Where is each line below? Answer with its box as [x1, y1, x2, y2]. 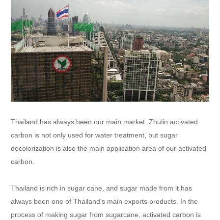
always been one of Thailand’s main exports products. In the [11, 197, 198, 205]
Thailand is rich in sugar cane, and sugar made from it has [11, 184, 192, 192]
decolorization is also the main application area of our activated [11, 144, 207, 152]
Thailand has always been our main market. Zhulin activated [11, 117, 198, 126]
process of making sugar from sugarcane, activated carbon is [11, 210, 201, 219]
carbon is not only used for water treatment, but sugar [11, 131, 178, 139]
